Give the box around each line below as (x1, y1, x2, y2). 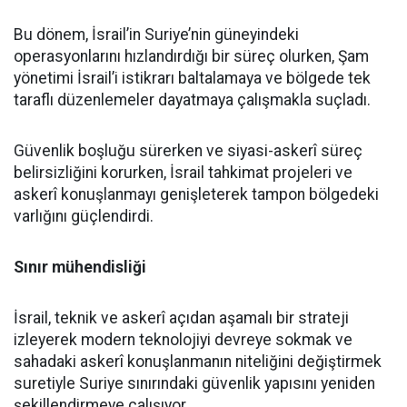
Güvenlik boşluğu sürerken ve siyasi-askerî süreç (14, 141, 362, 160)
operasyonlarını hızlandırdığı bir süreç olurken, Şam (14, 46, 369, 65)
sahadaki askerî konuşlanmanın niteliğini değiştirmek (14, 352, 382, 371)
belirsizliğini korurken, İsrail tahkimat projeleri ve (14, 163, 352, 182)
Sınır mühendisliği (14, 257, 146, 276)
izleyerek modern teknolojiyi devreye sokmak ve (14, 330, 352, 349)
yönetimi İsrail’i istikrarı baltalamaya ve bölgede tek (14, 68, 371, 87)
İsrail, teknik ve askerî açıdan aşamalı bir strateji (14, 308, 349, 327)
